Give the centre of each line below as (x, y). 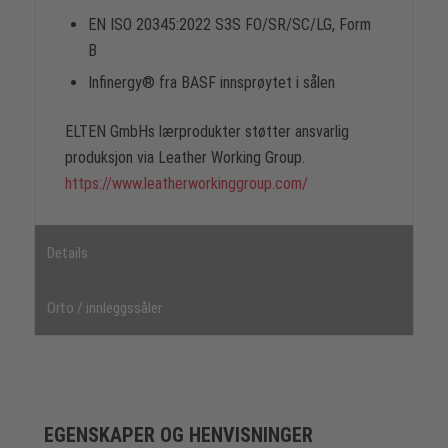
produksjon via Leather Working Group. (184, 157)
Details (67, 253)
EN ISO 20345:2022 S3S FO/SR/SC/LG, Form (229, 24)
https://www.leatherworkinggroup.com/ (186, 183)
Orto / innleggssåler (104, 308)
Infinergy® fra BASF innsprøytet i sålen (211, 82)
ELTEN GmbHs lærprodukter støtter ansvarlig (206, 131)
